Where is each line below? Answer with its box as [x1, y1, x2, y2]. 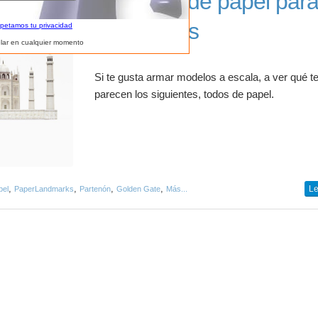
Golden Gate [116, 185, 160, 194]
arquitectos [94, 18, 199, 44]
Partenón [79, 185, 111, 194]
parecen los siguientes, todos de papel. [94, 89, 275, 100]
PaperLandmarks [14, 185, 74, 194]
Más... [166, 185, 187, 194]
